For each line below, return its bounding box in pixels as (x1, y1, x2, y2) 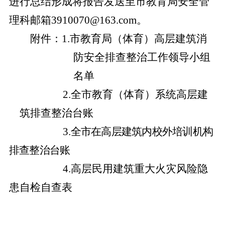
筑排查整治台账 (20, 107, 94, 119)
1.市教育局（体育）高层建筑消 (62, 33, 207, 45)
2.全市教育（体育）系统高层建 (62, 88, 208, 100)
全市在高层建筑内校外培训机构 (70, 126, 213, 138)
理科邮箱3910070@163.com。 (9, 14, 147, 26)
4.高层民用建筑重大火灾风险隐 (62, 163, 208, 175)
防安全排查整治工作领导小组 (73, 51, 210, 63)
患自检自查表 (9, 181, 72, 193)
